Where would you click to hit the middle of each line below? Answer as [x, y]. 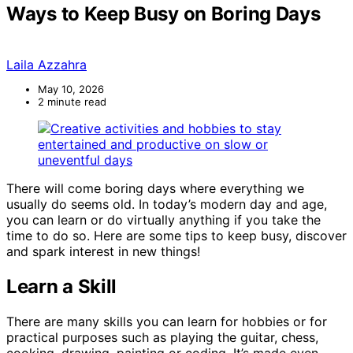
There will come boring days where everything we [155, 188]
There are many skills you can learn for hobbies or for [167, 321]
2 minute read [72, 101]
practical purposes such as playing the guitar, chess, [162, 337]
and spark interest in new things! [103, 251]
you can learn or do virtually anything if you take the [163, 219]
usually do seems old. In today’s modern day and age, [167, 204]
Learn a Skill [62, 286]
